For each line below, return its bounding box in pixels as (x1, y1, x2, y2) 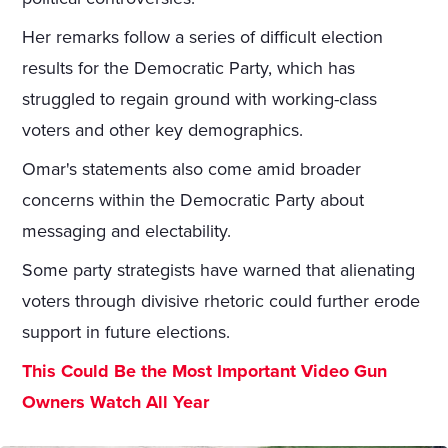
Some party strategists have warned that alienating (22, 259, 416, 282)
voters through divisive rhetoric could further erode (22, 290, 421, 313)
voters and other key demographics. (22, 119, 304, 142)
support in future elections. (22, 321, 231, 344)
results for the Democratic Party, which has (22, 57, 356, 80)
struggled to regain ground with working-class (22, 88, 378, 111)
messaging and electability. (22, 220, 232, 243)
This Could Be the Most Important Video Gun (22, 360, 388, 383)
